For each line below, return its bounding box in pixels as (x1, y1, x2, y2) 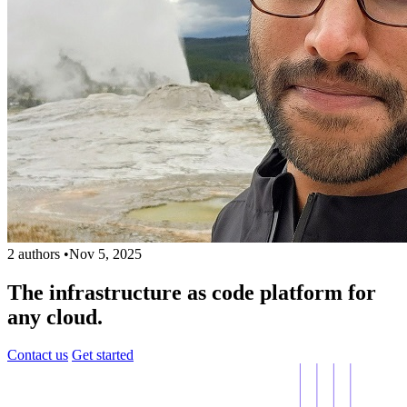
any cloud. (7, 304, 103, 329)
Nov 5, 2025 (69, 245, 142, 262)
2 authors (7, 245, 60, 262)
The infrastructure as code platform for (7, 280, 376, 304)
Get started (72, 347, 134, 363)
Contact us (7, 347, 68, 363)
